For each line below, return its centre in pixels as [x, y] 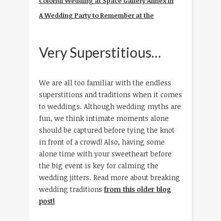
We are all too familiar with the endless [105, 83]
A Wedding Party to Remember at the [96, 16]
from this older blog [138, 189]
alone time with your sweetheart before [105, 154]
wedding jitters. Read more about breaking [110, 178]
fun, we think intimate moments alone [104, 118]
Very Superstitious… [100, 52]
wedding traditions [72, 189]
